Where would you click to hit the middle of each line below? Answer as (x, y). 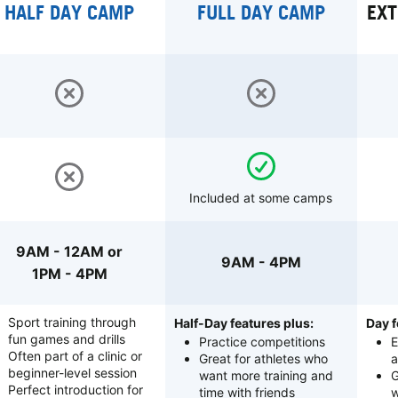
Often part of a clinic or (75, 355)
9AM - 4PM (261, 263)
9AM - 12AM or (70, 251)
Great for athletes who (264, 358)
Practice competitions (263, 341)
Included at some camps (261, 197)
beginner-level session (72, 372)
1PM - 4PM (69, 273)
